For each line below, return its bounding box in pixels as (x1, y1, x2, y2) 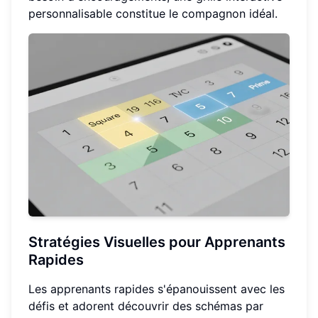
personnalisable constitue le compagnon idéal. (28, 6, 278, 21)
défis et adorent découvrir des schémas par (28, 298, 263, 313)
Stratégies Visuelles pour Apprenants (28, 233, 285, 251)
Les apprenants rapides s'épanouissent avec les (28, 281, 285, 296)
